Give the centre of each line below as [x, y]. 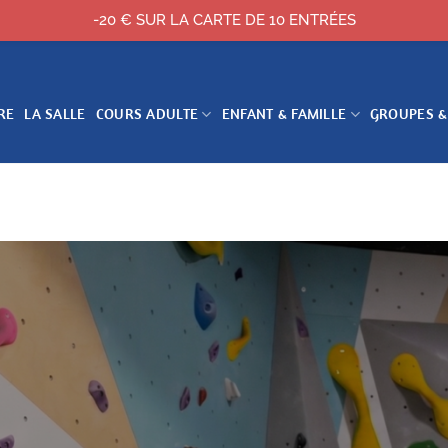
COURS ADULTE [147, 113]
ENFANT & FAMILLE [284, 113]
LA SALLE [55, 113]
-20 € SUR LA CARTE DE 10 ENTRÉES [224, 20]
